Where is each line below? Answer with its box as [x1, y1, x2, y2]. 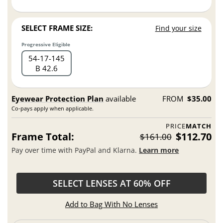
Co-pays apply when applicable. [11, 105, 94, 112]
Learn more [139, 145, 179, 155]
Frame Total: [11, 130, 75, 144]
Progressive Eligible [21, 41, 71, 48]
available [104, 94, 136, 104]
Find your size [155, 23, 202, 33]
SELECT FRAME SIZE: [21, 23, 93, 33]
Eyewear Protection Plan [11, 94, 104, 104]
